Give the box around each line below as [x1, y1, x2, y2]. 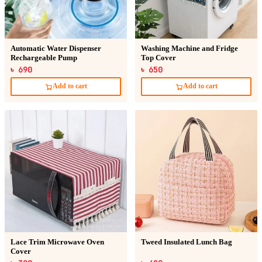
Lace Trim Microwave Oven [11, 237, 104, 246]
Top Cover [141, 53, 176, 62]
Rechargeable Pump [11, 53, 77, 62]
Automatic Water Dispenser [11, 44, 101, 53]
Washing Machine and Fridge [141, 44, 238, 53]
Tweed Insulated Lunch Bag [141, 237, 232, 246]
